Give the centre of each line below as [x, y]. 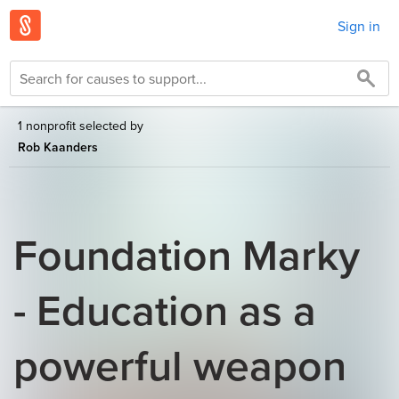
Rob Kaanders [58, 147]
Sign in [359, 25]
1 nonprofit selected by [81, 126]
